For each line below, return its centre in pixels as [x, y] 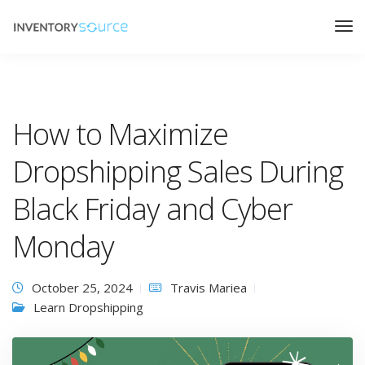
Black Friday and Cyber [153, 209]
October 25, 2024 [82, 288]
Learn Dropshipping [88, 307]
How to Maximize [120, 134]
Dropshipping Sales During [178, 172]
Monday [63, 246]
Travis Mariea [209, 288]
